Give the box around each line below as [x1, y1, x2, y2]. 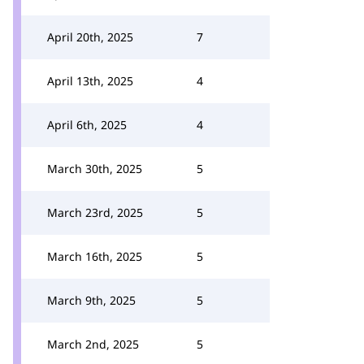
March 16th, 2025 [47, 249, 142, 264]
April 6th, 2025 [47, 117, 127, 132]
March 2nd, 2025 [47, 336, 139, 352]
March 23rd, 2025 [47, 205, 143, 220]
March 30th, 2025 [47, 161, 142, 176]
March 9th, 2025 [47, 292, 136, 308]
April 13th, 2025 [47, 73, 133, 89]
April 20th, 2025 [47, 29, 133, 45]
